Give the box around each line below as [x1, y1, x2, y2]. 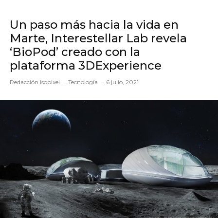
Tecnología [68, 78, 98, 86]
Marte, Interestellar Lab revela [10, 31, 187, 46]
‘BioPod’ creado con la [10, 45, 140, 59]
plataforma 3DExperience [10, 58, 162, 73]
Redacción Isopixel [10, 78, 60, 86]
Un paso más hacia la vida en [10, 18, 179, 32]
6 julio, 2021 [106, 78, 139, 86]
